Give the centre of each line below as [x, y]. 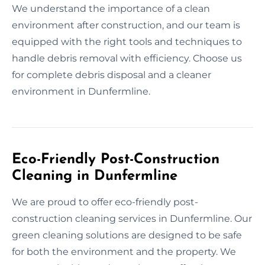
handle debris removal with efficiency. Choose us [127, 58]
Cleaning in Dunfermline [95, 176]
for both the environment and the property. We [124, 251]
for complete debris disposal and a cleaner [112, 75]
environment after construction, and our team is [126, 25]
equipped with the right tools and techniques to [127, 41]
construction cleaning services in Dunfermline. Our [132, 218]
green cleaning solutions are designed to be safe [127, 235]
